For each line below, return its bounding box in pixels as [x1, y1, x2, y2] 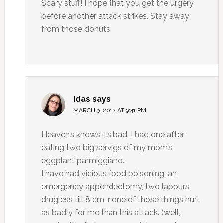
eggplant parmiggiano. [41, 156, 124, 165]
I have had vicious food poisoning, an [41, 169, 177, 178]
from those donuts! [41, 24, 112, 34]
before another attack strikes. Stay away [41, 11, 189, 21]
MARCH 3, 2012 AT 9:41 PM [73, 107, 146, 113]
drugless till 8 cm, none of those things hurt [41, 195, 200, 204]
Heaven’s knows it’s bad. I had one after [41, 130, 184, 139]
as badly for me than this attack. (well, [41, 208, 180, 217]
